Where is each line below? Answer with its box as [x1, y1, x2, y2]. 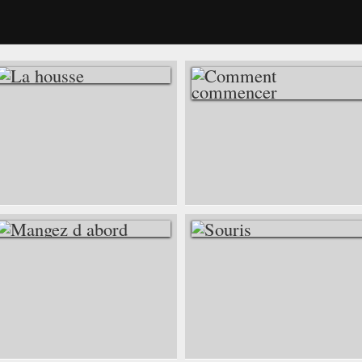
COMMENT [208, 141, 282, 160]
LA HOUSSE [14, 124, 94, 144]
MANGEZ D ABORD [14, 278, 145, 297]
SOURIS [208, 278, 259, 297]
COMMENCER [208, 162, 301, 182]
